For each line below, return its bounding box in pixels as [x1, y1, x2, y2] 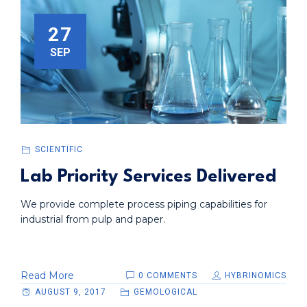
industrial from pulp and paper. [21, 213, 165, 226]
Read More [21, 269, 74, 282]
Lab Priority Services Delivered [21, 168, 276, 186]
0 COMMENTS [138, 271, 201, 281]
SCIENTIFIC [34, 145, 83, 155]
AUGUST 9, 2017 [34, 287, 106, 297]
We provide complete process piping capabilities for [21, 198, 267, 211]
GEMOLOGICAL [133, 287, 197, 297]
